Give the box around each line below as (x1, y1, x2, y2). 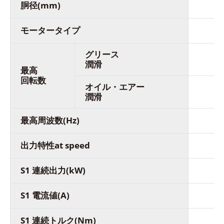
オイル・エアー (85, 81, 144, 93)
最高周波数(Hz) (20, 114, 79, 126)
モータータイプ (20, 24, 82, 36)
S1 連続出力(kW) (20, 164, 85, 176)
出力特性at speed (20, 139, 90, 151)
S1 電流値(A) (20, 189, 69, 201)
